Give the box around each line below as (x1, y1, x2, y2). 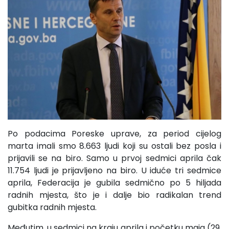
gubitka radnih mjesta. (8, 201, 97, 213)
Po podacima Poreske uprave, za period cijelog (8, 127, 221, 140)
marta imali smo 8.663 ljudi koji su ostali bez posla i (8, 140, 221, 152)
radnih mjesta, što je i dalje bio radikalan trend (8, 189, 221, 201)
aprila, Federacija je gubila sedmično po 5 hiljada (8, 176, 221, 189)
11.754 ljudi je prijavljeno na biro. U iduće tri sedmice (8, 164, 221, 176)
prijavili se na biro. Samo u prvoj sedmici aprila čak (8, 152, 221, 164)
